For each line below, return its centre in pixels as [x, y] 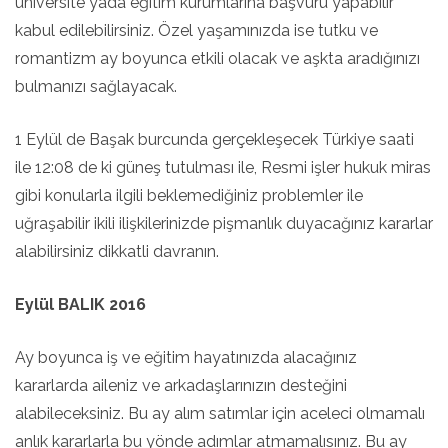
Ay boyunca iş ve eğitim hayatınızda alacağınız [186, 357]
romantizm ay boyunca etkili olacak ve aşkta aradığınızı [217, 58]
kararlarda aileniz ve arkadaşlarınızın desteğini [181, 385]
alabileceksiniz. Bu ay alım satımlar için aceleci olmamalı [220, 413]
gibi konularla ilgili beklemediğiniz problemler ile [189, 195]
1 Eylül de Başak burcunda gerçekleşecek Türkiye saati [214, 139]
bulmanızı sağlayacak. [96, 86]
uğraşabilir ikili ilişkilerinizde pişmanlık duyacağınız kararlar [224, 223]
